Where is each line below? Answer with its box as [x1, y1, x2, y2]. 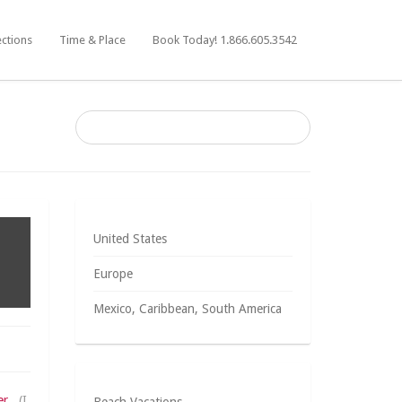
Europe [92, 267, 133, 281]
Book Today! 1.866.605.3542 [153, 33, 297, 47]
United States [92, 232, 167, 246]
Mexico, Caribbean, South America [92, 301, 282, 316]
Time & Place [59, 33, 126, 47]
